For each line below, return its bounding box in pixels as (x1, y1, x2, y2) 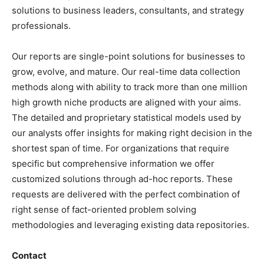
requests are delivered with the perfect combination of (12, 188, 240, 200)
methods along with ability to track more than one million (12, 81, 247, 93)
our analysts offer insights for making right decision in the (12, 127, 252, 138)
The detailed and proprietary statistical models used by (12, 111, 241, 123)
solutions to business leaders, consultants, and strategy (12, 4, 244, 16)
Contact (12, 249, 47, 261)
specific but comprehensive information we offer (12, 157, 214, 169)
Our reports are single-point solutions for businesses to (12, 50, 245, 62)
